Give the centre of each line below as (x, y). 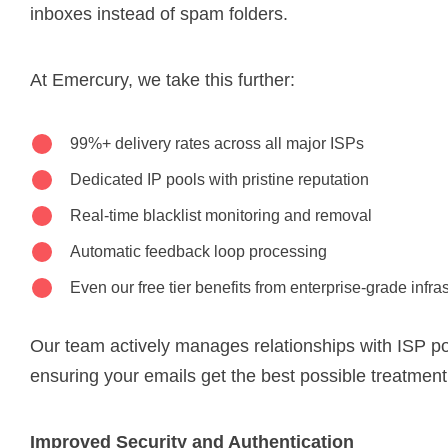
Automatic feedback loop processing (198, 251)
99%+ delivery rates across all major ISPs (217, 143)
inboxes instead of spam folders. (159, 13)
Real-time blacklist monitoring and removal (221, 215)
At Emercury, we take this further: (162, 79)
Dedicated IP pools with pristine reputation (219, 179)
